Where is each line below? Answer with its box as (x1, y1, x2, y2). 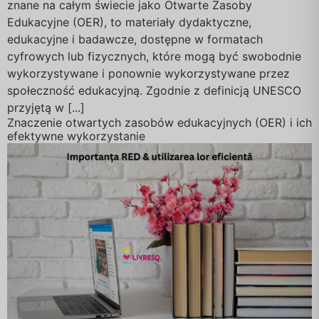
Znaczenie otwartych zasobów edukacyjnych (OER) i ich (7, 115, 312, 130)
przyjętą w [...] (7, 100, 85, 115)
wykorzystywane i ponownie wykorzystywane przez (7, 66, 290, 81)
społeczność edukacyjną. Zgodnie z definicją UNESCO (7, 83, 301, 98)
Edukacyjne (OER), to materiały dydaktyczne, (7, 15, 251, 30)
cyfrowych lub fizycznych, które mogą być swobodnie (7, 49, 301, 64)
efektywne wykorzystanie (7, 129, 145, 144)
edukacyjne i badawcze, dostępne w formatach (7, 32, 263, 47)
